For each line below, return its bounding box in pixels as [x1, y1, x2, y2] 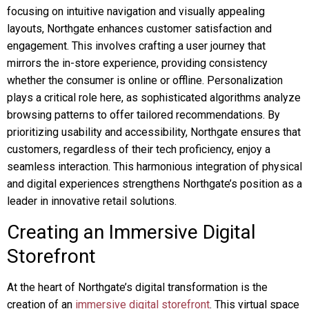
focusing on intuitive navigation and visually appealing [7, 5, 265, 18]
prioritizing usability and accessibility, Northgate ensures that [7, 126, 301, 139]
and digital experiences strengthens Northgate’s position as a [7, 177, 302, 190]
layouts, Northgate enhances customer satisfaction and [7, 22, 272, 35]
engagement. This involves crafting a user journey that [7, 39, 266, 52]
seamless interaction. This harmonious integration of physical [7, 160, 302, 173]
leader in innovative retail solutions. [7, 195, 177, 208]
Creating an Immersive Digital [7, 221, 256, 243]
